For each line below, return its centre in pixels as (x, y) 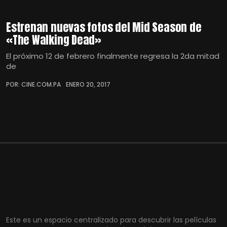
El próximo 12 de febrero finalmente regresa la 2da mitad (113, 56)
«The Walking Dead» (54, 40)
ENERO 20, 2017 (88, 85)
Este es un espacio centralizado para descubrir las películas (111, 220)
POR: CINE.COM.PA (33, 85)
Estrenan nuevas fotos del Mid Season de (104, 27)
